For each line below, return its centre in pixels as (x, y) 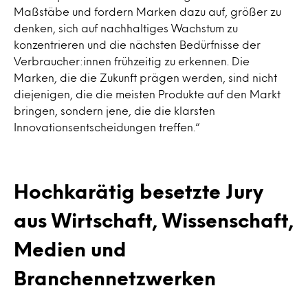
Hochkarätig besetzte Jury (139, 191)
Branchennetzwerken (115, 278)
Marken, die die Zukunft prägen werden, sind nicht (145, 77)
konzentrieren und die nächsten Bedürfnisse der (137, 44)
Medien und (70, 249)
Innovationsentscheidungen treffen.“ (107, 127)
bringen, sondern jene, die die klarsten (114, 110)
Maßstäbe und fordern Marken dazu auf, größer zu (147, 11)
